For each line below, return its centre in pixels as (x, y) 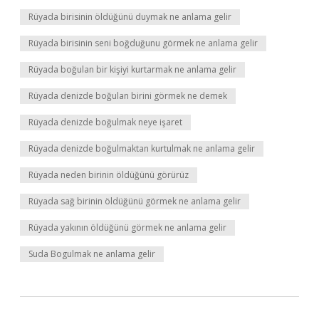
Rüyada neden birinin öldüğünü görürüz (109, 175)
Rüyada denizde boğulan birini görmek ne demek (128, 96)
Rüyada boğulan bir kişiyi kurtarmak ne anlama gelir (132, 69)
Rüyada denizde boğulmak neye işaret (105, 122)
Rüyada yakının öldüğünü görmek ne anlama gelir (127, 228)
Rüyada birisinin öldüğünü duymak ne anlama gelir (130, 17)
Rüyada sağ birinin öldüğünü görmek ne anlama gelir (135, 201)
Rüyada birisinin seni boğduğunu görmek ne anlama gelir (143, 43)
